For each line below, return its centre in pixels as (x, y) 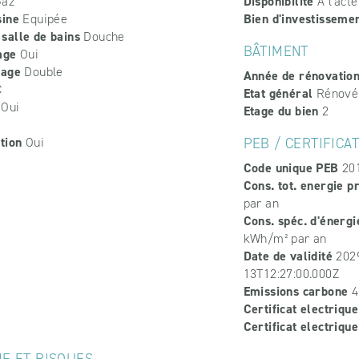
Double (42, 72)
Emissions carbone (296, 292)
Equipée (44, 19)
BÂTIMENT (276, 52)
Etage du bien (281, 111)
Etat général (278, 94)
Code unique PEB (291, 168)
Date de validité (288, 256)
